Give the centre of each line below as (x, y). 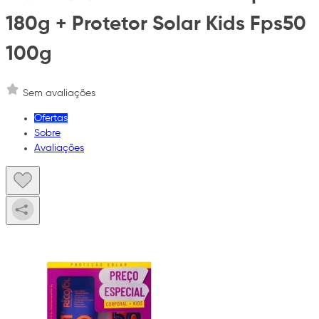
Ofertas (51, 119)
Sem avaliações (59, 94)
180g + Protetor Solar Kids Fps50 (156, 24)
